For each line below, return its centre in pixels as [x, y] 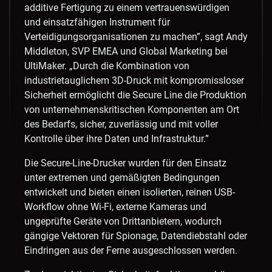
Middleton [46, 52]
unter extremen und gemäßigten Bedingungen [122, 178]
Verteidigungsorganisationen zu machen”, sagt [125, 37]
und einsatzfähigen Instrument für [97, 22]
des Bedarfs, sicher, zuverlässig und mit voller [121, 124]
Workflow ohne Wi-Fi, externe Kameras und [115, 207]
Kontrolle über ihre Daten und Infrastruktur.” [117, 139]
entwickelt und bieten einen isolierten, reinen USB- [130, 192]
